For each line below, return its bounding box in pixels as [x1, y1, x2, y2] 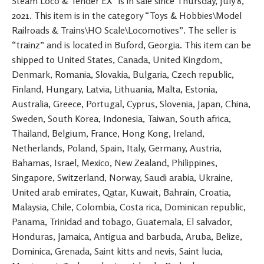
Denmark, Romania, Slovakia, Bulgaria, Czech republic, [12, 68, 234, 80]
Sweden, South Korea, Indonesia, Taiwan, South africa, [12, 112, 231, 124]
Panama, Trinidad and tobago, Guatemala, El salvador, [12, 215, 232, 227]
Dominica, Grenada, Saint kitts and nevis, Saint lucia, [12, 245, 223, 257]
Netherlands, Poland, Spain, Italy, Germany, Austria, [12, 141, 222, 154]
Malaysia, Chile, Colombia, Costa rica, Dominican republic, [12, 200, 246, 213]
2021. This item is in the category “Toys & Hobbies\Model [12, 9, 242, 21]
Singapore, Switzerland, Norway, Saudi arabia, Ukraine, [12, 171, 233, 183]
